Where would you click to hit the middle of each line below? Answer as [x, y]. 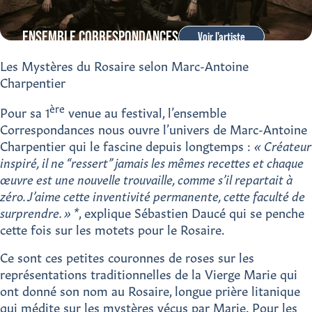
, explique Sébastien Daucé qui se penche [192, 213]
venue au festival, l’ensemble [146, 112]
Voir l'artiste [221, 36]
